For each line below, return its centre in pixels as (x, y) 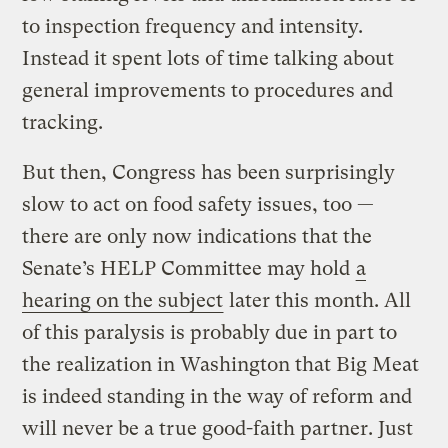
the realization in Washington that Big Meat (221, 364)
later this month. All (318, 300)
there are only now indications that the (197, 236)
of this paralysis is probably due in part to (210, 332)
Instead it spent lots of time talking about (208, 58)
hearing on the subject (123, 300)
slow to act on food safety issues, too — (198, 204)
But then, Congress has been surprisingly (209, 172)
